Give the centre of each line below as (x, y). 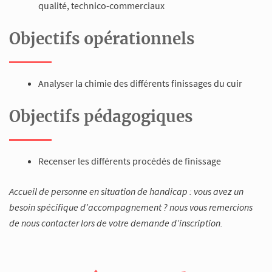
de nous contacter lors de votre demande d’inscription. (118, 223)
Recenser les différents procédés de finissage (130, 161)
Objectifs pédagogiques (101, 116)
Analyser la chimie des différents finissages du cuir (140, 83)
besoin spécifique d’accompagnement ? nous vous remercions (131, 207)
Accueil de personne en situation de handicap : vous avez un (126, 191)
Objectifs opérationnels (102, 38)
